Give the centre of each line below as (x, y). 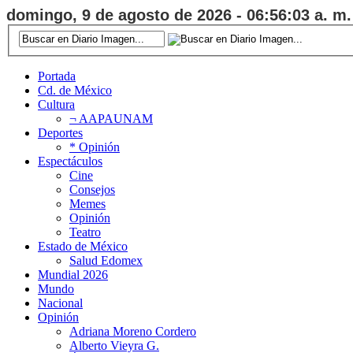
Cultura (56, 104)
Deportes (60, 132)
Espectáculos (70, 161)
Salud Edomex (106, 260)
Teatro (85, 232)
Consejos (92, 189)
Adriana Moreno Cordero (133, 331)
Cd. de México (75, 90)
